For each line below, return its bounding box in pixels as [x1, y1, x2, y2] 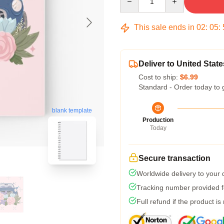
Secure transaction [138, 154, 210, 162]
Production [142, 116, 173, 123]
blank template [52, 107, 92, 114]
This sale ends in [132, 23, 196, 31]
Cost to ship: [138, 73, 180, 81]
